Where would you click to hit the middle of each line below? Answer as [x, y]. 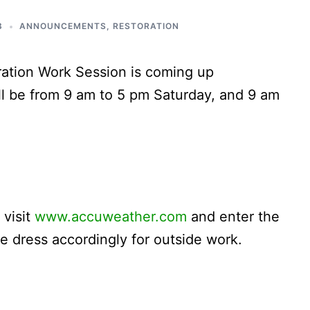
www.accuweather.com [111, 216]
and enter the [233, 216]
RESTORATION [146, 26]
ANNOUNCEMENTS [63, 26]
